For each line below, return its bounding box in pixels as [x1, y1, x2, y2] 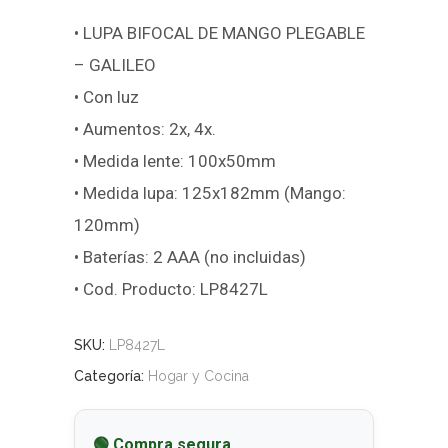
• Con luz [74, 86, 139, 107]
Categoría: [74, 367, 148, 384]
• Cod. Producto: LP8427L [74, 278, 268, 299]
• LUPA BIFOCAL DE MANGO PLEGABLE [74, 22, 365, 43]
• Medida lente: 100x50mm [74, 150, 276, 171]
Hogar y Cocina [148, 367, 249, 384]
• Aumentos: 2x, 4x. [74, 118, 216, 139]
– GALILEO [74, 54, 156, 75]
